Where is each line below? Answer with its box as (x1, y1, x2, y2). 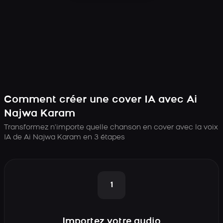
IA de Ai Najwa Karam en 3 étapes (4, 134, 125, 141)
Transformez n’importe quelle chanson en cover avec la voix (4, 124, 218, 131)
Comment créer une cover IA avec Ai (4, 95, 197, 105)
